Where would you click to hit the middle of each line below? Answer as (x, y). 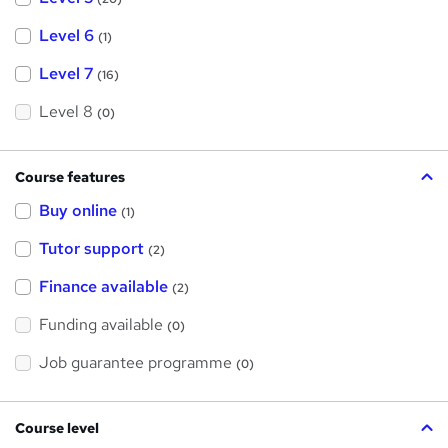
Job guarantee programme (135, 362)
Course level (57, 427)
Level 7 (66, 73)
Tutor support (91, 248)
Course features (70, 176)
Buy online (78, 210)
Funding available (101, 324)
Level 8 (66, 111)
